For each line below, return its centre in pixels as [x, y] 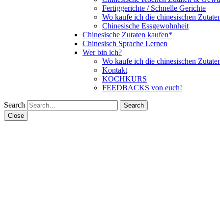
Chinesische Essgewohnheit [145, 26]
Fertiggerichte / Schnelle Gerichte [154, 8]
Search [14, 105]
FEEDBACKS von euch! [142, 88]
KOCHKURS [124, 79]
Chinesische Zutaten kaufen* [127, 35]
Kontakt [115, 70]
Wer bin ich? [102, 52]
